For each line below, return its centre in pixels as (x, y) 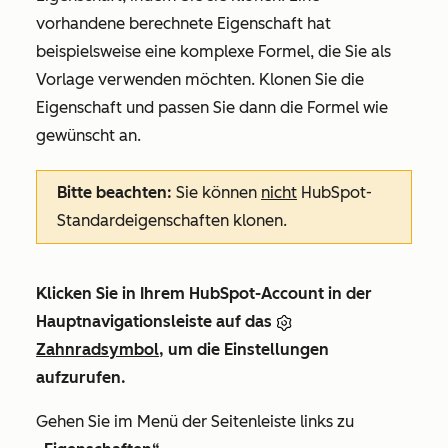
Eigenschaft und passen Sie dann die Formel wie (212, 108)
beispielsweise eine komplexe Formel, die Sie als (213, 52)
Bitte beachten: (114, 193)
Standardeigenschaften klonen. (172, 221)
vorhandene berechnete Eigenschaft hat (183, 24)
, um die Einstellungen (244, 350)
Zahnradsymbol (97, 350)
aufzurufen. (81, 378)
